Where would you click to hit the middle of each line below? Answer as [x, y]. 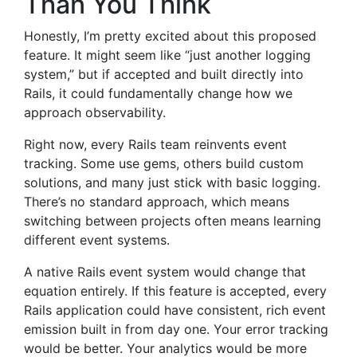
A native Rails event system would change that [165, 272]
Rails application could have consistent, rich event [175, 310]
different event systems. [97, 240]
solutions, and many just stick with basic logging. [172, 182]
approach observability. [95, 112]
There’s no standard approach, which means [157, 202]
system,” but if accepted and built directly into [164, 74]
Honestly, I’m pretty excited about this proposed [170, 36]
